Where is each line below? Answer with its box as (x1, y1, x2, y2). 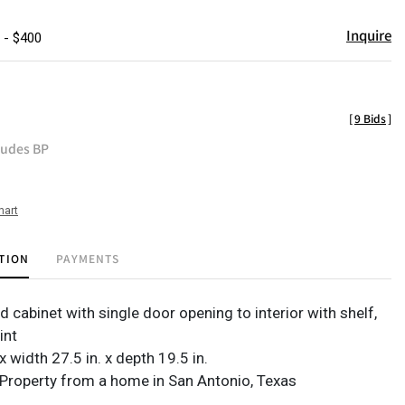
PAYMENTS (56, 250, 119, 266)
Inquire (346, 25, 391, 44)
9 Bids (354, 110, 386, 126)
